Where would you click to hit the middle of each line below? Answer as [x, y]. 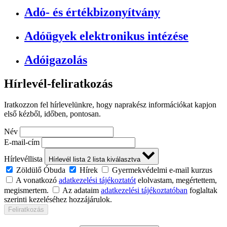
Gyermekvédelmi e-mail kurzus [162, 170]
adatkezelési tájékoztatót [97, 180]
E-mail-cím [22, 142]
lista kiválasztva [118, 160]
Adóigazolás [56, 60]
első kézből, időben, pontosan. [52, 114]
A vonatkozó [37, 180]
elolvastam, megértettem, [176, 180]
